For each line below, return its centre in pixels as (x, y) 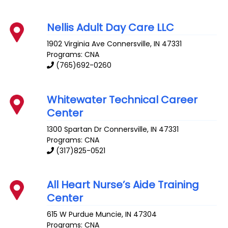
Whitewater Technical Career (122, 99)
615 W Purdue (70, 215)
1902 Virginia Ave (76, 44)
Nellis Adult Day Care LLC (111, 27)
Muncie (109, 215)
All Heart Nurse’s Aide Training (123, 185)
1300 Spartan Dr (75, 129)
